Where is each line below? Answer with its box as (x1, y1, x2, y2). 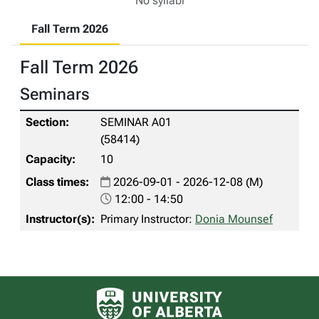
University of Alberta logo (159, 286, 285, 299)
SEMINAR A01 (100, 115, 172, 129)
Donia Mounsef (195, 212, 273, 226)
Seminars (20, 84, 90, 104)
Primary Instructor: (100, 212, 195, 226)
